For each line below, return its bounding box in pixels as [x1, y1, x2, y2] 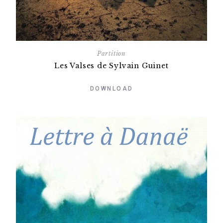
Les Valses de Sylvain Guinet [54, 61, 169, 70]
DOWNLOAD [90, 85, 133, 92]
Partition [97, 49, 126, 57]
